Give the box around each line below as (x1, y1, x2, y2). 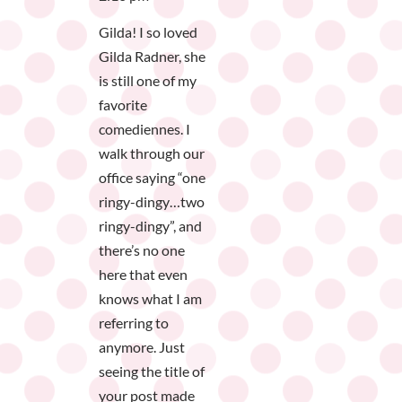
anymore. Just (99, 338, 185, 356)
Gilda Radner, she (99, 48, 205, 66)
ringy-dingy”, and (99, 217, 202, 235)
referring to (99, 314, 169, 332)
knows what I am (99, 290, 202, 308)
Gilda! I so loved (99, 23, 197, 41)
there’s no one (99, 241, 185, 259)
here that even (99, 266, 188, 284)
